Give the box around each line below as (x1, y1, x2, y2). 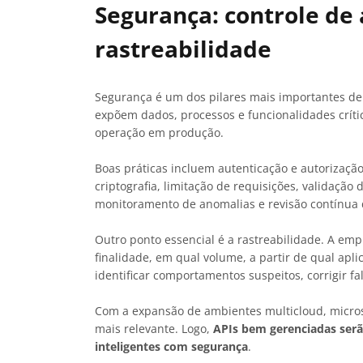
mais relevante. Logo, (95, 321, 213, 337)
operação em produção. (95, 125, 224, 141)
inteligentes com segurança (95, 339, 248, 355)
